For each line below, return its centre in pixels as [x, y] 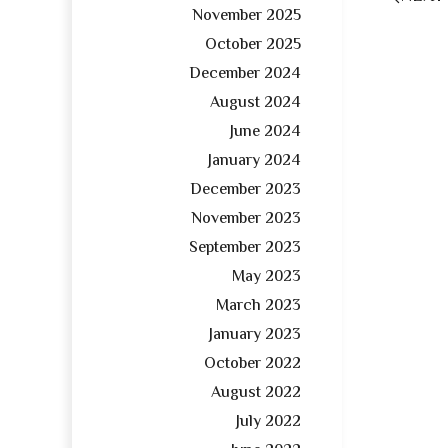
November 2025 [246, 17]
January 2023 [255, 336]
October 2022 [252, 365]
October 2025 [253, 46]
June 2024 [265, 133]
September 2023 [245, 249]
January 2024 [254, 162]
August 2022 [256, 394]
